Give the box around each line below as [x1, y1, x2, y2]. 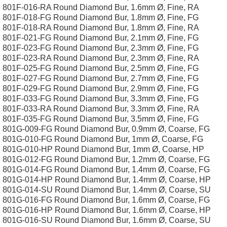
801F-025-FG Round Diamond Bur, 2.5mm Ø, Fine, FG [3, 64, 199, 72]
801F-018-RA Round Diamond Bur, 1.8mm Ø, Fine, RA [3, 23, 199, 32]
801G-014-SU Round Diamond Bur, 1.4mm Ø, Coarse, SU [3, 185, 211, 194]
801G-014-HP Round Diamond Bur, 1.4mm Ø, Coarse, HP [3, 175, 211, 184]
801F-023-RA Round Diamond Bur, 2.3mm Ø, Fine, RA [3, 54, 199, 62]
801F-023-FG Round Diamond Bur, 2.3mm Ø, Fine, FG [3, 44, 199, 52]
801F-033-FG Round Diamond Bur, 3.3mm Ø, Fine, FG [3, 94, 199, 103]
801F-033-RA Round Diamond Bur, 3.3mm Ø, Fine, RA [3, 104, 199, 113]
